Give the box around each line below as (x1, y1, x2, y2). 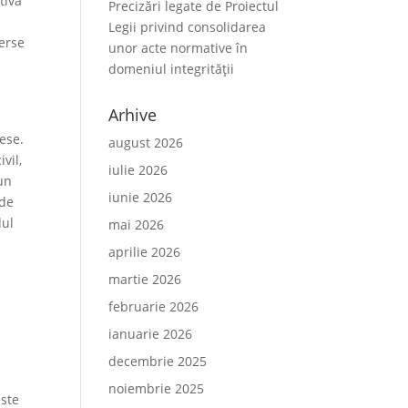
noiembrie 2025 (108, 380, 205, 397)
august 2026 (108, 134, 184, 151)
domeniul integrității (108, 60, 235, 77)
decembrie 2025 (108, 352, 208, 370)
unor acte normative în (108, 39, 249, 56)
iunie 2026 (108, 189, 173, 206)
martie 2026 (108, 270, 182, 288)
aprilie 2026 (108, 243, 181, 260)
